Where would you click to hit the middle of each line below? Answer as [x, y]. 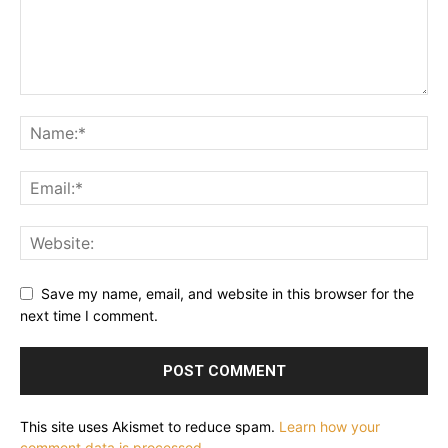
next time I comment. [89, 316]
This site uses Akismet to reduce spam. [149, 427]
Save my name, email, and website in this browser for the [227, 293]
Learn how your [329, 427]
